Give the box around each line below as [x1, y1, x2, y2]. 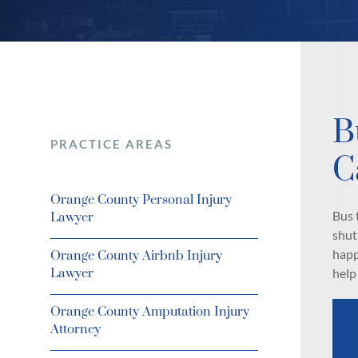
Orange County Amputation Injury [50, 304, 249, 320]
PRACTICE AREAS [50, 137, 173, 151]
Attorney [50, 321, 101, 337]
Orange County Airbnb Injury [50, 248, 222, 264]
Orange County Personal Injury [50, 192, 232, 208]
